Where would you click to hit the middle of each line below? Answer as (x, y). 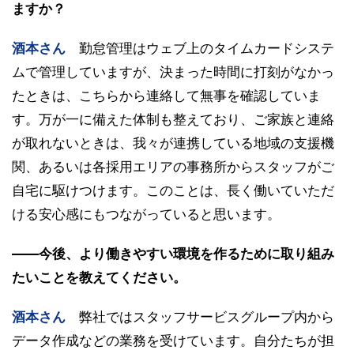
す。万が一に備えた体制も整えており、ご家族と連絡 (173, 119)
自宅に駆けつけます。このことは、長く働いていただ (173, 190)
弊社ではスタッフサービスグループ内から (207, 316)
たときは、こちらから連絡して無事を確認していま (166, 95)
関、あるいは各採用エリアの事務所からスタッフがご (173, 166)
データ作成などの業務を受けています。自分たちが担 (173, 340)
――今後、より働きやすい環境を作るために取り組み (173, 253)
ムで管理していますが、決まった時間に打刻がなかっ (173, 72)
